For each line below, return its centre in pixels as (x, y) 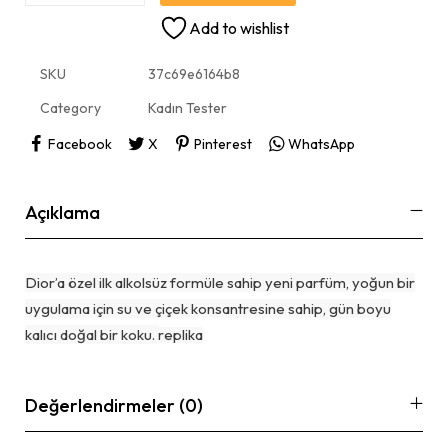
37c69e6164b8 (194, 74)
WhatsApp (321, 143)
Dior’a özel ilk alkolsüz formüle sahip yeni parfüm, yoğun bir (220, 282)
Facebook (79, 143)
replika (180, 334)
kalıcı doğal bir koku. (91, 334)
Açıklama (62, 212)
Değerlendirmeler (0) (114, 405)
